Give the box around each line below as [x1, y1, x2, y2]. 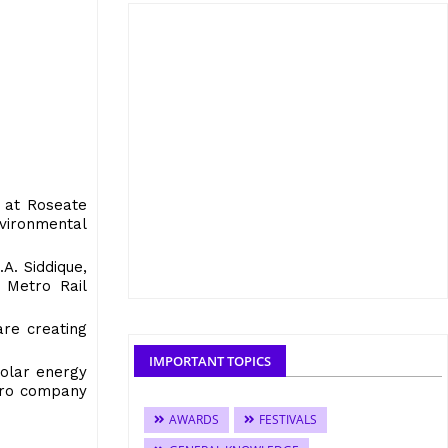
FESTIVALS [259, 411, 317, 428]
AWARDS [169, 411, 219, 428]
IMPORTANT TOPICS [149, 352, 271, 370]
